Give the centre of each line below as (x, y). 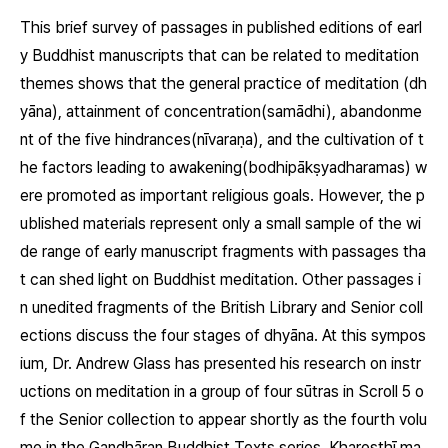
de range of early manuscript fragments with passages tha (223, 251)
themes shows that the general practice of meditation (209, 83)
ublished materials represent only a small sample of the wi (220, 223)
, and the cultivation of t (341, 139)
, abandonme (377, 111)
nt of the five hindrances (105, 139)
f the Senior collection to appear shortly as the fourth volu (223, 419)
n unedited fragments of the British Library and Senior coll (221, 307)
